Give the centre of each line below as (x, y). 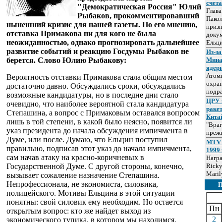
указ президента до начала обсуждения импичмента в (97, 131)
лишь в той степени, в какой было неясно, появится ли (99, 122)
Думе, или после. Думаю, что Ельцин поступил (87, 139)
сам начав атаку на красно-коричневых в (75, 157)
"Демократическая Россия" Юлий (139, 7)
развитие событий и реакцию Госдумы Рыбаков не (98, 51)
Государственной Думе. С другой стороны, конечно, (95, 166)
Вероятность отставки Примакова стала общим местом (99, 77)
